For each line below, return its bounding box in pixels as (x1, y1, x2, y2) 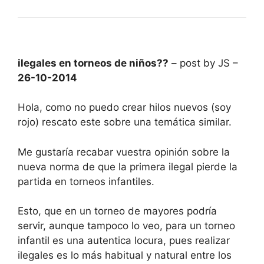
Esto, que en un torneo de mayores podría (18, 205, 217, 217)
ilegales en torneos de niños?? (18, 57, 169, 69)
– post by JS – (169, 57, 238, 69)
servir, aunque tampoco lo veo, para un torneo (18, 220, 235, 232)
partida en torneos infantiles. (18, 175, 154, 187)
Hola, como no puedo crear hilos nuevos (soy (18, 101, 231, 114)
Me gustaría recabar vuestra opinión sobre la (18, 146, 230, 158)
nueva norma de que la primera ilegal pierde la (18, 160, 237, 173)
